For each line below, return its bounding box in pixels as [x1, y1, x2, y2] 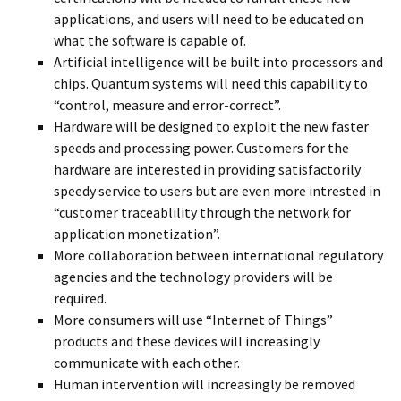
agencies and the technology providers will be [54, 268, 333, 286]
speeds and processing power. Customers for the [54, 139, 349, 158]
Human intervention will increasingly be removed [54, 375, 355, 394]
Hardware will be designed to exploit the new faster [54, 117, 369, 136]
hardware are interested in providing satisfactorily [54, 160, 361, 179]
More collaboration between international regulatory [54, 246, 383, 265]
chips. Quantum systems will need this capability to [54, 74, 368, 93]
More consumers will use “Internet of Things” [54, 311, 333, 329]
